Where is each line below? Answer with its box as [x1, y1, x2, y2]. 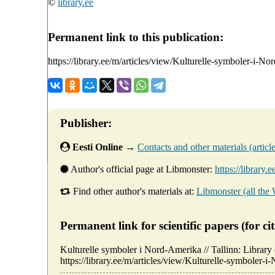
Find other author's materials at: [71, 185, 196, 196]
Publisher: [60, 116, 112, 130]
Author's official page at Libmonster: [69, 163, 215, 174]
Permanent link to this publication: [48, 31, 223, 44]
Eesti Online [72, 141, 123, 152]
